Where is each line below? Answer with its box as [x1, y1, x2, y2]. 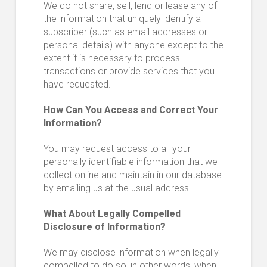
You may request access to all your [43, 143, 191, 155]
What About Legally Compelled [43, 208, 181, 220]
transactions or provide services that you [43, 66, 215, 77]
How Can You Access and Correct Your [43, 104, 218, 116]
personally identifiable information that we [43, 156, 218, 168]
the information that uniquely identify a [43, 13, 201, 25]
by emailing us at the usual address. [43, 182, 191, 194]
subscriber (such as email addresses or [43, 26, 207, 38]
